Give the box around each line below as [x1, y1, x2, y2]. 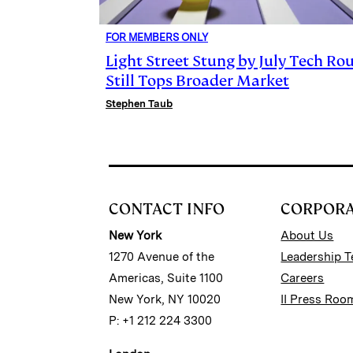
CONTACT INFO [109, 198, 225, 219]
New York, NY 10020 [109, 292, 221, 307]
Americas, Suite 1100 [109, 270, 223, 285]
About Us [281, 228, 334, 243]
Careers [281, 270, 325, 285]
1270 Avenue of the [109, 249, 214, 264]
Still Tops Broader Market [106, 70, 289, 91]
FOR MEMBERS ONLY [106, 31, 208, 43]
